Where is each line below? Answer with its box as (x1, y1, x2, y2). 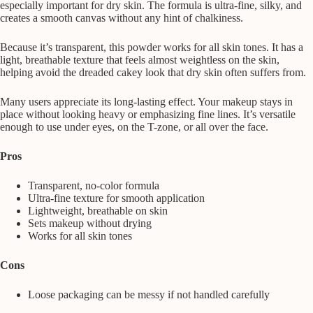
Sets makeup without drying (28, 217, 152, 229)
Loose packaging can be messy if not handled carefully (28, 288, 270, 300)
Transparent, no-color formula (28, 179, 159, 191)
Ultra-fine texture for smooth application (28, 191, 205, 204)
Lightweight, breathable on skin (28, 204, 168, 217)
